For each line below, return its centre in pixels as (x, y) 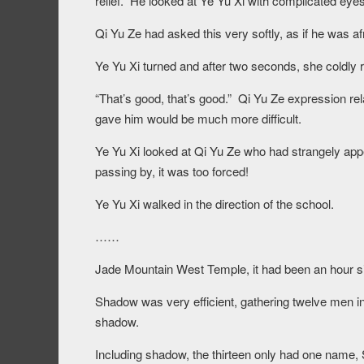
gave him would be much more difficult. (198, 119)
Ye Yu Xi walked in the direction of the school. (214, 204)
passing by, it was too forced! (172, 171)
